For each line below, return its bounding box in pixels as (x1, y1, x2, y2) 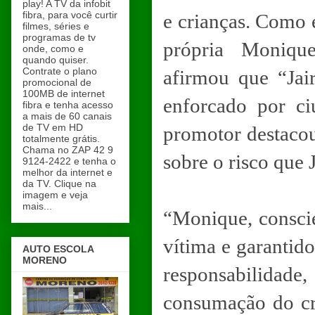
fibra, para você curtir (22, 8, 117, 20)
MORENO (22, 255, 67, 266)
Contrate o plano (22, 65, 97, 77)
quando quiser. (22, 53, 89, 65)
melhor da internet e (22, 166, 112, 178)
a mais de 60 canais (22, 110, 112, 122)
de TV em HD (22, 121, 83, 133)
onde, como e (22, 42, 84, 54)
